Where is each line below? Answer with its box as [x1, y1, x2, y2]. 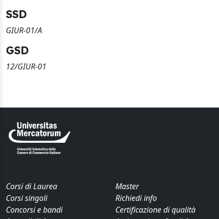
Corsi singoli [6, 193, 47, 204]
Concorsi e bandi [6, 204, 63, 216]
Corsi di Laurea [6, 181, 57, 192]
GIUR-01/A [6, 25, 42, 36]
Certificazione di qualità [115, 204, 196, 216]
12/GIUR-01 [6, 61, 46, 72]
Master [115, 181, 139, 192]
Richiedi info [115, 193, 157, 204]
